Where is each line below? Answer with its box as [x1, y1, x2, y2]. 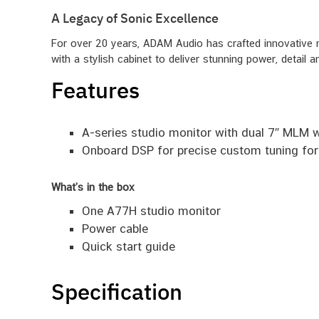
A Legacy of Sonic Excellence [51, 10, 219, 27]
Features [51, 76, 140, 105]
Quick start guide [81, 239, 175, 254]
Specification [51, 277, 182, 305]
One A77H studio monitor [81, 204, 221, 219]
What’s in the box [51, 180, 135, 193]
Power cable [81, 221, 148, 236]
